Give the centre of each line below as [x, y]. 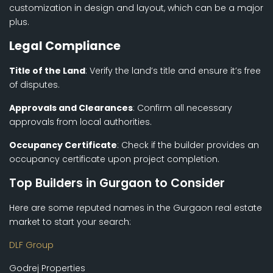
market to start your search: [70, 222]
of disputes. [34, 85]
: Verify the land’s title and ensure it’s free [173, 71]
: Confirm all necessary [183, 108]
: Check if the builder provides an [188, 145]
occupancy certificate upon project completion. [114, 159]
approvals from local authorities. [80, 122]
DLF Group [31, 245]
